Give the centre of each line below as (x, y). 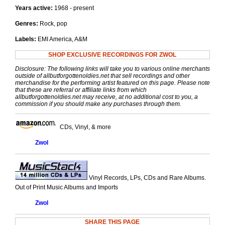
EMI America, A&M (62, 39)
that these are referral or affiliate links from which (81, 90)
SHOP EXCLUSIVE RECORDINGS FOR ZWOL (113, 55)
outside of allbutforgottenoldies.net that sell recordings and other (102, 76)
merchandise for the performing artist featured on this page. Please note (112, 83)
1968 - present (73, 8)
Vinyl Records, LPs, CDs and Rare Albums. (146, 178)
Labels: (25, 39)
